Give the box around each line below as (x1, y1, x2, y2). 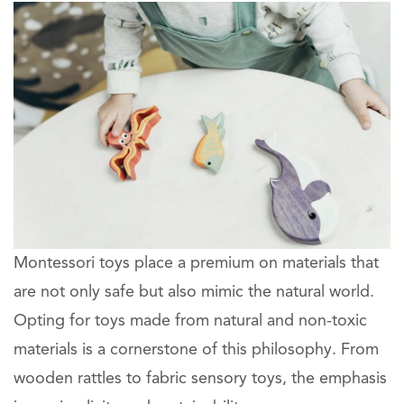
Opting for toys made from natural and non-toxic (14, 312, 367, 329)
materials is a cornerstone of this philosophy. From (14, 341, 379, 358)
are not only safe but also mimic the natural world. (14, 283, 374, 300)
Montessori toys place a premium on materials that (14, 254, 379, 271)
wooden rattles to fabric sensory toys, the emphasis (14, 370, 387, 387)
